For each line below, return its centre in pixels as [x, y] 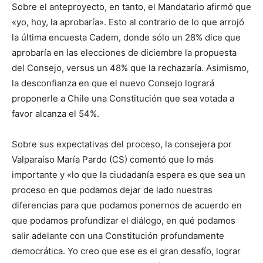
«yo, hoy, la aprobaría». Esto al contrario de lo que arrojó [128, 22]
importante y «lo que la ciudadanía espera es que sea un [129, 174]
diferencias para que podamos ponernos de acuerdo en [127, 205]
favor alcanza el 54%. [55, 113]
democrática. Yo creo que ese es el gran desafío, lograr [126, 251]
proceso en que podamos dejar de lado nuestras [112, 190]
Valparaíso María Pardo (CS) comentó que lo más [113, 159]
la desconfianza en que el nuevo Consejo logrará [113, 83]
